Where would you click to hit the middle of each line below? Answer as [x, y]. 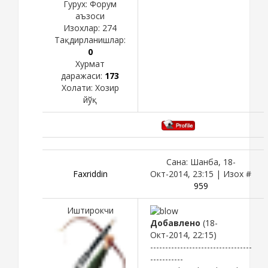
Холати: [78, 88]
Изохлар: [83, 28]
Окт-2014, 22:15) [183, 235]
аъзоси [90, 16]
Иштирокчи [90, 210]
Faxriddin [90, 173]
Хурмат [90, 64]
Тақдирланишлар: [90, 40]
